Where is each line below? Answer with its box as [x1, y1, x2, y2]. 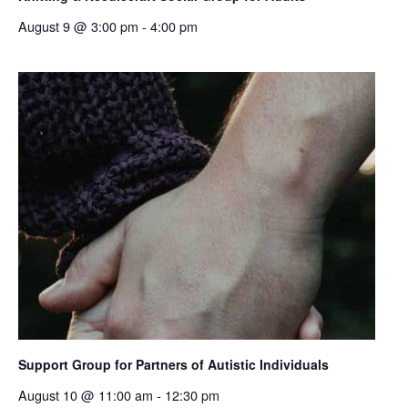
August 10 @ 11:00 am [18, 384, 153, 404]
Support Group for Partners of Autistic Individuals [18, 354, 329, 373]
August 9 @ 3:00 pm [18, 15, 138, 36]
